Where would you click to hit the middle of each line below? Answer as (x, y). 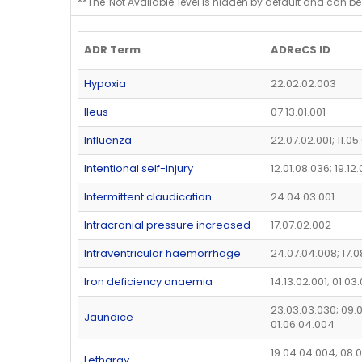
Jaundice (109, 318)
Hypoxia (105, 84)
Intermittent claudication (148, 197)
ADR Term (112, 50)
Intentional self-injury (139, 169)
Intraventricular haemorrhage (162, 254)
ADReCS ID (301, 50)
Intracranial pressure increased (167, 225)
